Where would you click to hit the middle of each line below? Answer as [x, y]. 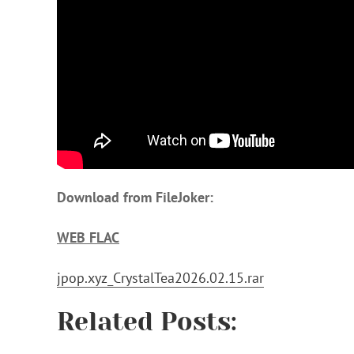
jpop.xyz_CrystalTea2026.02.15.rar [160, 278]
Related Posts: [147, 322]
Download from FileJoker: [135, 197]
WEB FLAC [88, 237]
